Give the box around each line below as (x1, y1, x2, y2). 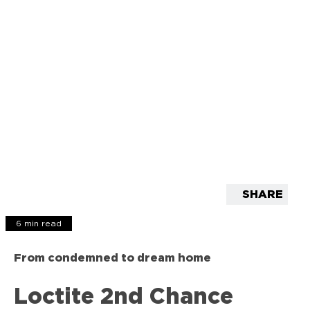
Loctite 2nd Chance (14, 286, 233, 309)
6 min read (16, 219, 62, 228)
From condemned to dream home (14, 252, 211, 264)
